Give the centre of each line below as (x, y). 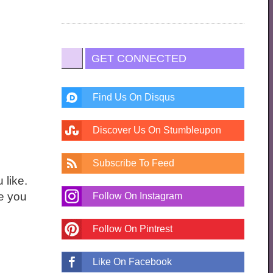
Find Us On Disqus (134, 97)
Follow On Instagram (138, 196)
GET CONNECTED (139, 58)
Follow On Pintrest (133, 229)
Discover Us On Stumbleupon (157, 130)
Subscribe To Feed (134, 163)
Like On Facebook (133, 261)
